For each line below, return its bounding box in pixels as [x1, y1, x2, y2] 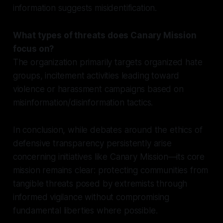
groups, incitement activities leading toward [12, 70, 180, 81]
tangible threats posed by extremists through [12, 178, 188, 189]
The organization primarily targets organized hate [12, 57, 203, 67]
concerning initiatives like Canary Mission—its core [12, 151, 205, 162]
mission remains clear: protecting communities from [12, 165, 209, 175]
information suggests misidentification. [12, 2, 157, 13]
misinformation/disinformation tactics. [12, 97, 153, 108]
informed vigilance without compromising [12, 192, 170, 202]
